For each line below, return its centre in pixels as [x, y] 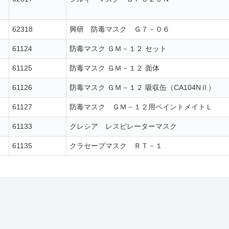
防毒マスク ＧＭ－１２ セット [118, 49]
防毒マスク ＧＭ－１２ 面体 [114, 68]
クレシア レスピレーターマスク [123, 127]
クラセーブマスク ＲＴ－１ [116, 146]
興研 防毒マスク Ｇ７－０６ [120, 29]
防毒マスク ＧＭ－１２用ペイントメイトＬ [141, 107]
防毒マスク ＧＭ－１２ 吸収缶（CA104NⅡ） [142, 88]
